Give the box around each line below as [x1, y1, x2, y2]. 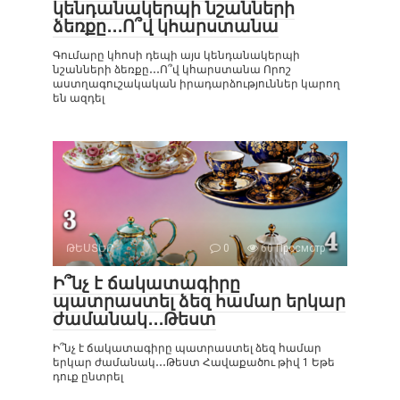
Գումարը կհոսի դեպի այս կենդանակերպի [53, 48, 300, 62]
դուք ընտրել [53, 370, 123, 383]
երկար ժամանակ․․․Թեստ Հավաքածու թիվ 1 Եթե [53, 355, 335, 369]
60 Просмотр [258, 241, 325, 254]
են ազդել [53, 91, 104, 104]
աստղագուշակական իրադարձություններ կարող [53, 77, 340, 90]
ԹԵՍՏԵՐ [66, 241, 113, 254]
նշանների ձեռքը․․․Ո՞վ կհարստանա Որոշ [53, 62, 291, 76]
